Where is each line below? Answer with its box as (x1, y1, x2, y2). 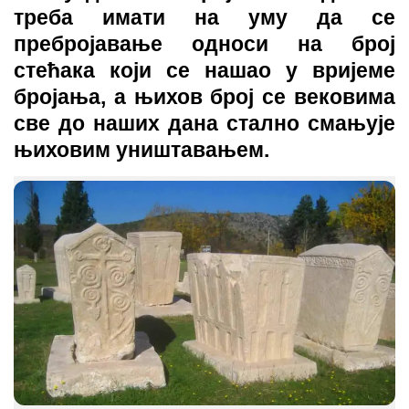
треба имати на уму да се (14, 5, 395, 29)
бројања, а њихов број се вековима (14, 85, 395, 109)
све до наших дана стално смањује (14, 111, 395, 135)
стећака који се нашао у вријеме (14, 58, 395, 82)
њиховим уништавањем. (14, 138, 269, 162)
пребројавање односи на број (14, 32, 395, 56)
